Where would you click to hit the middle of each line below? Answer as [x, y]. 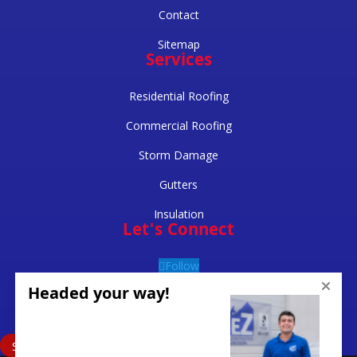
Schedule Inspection [67, 345]
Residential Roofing [178, 96]
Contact [178, 15]
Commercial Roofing [178, 126]
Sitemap [178, 44]
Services [178, 62]
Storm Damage [178, 155]
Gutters [178, 184]
